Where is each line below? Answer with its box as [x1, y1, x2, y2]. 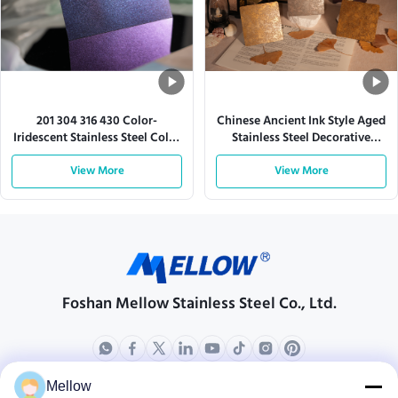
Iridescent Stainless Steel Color [13, 126, 180, 151]
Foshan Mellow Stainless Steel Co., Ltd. [61, 289, 337, 321]
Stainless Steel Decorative [232, 126, 370, 151]
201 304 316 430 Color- [36, 109, 157, 134]
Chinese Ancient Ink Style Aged [217, 109, 386, 134]
